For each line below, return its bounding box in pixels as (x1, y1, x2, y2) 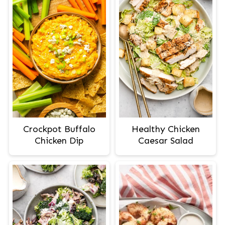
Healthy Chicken (132, 123, 200, 135)
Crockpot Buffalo (23, 123, 95, 135)
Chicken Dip (35, 135, 84, 146)
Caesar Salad (138, 135, 194, 146)
